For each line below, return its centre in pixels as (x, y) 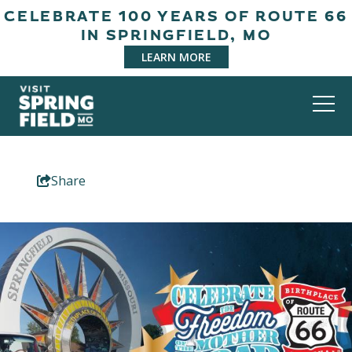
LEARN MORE (176, 57)
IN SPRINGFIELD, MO (176, 36)
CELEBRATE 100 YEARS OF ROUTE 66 (176, 17)
